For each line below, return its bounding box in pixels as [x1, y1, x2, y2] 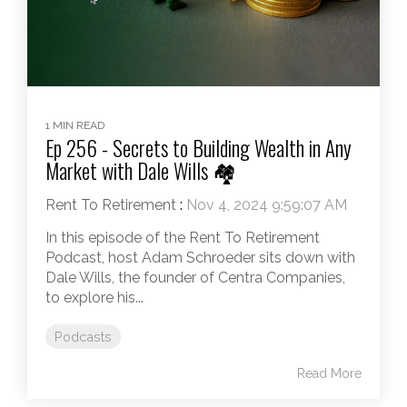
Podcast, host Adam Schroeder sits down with [45, 248, 355, 266]
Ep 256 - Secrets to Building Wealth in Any [45, 132, 352, 164]
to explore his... [45, 288, 144, 306]
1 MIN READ [45, 118, 104, 132]
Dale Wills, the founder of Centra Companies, [45, 268, 345, 286]
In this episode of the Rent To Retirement [45, 228, 320, 246]
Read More [297, 365, 362, 381]
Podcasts [55, 328, 112, 344]
